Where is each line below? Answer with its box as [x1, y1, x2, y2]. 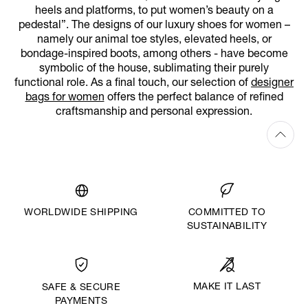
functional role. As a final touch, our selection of [14, 78, 251, 89]
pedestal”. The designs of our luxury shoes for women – [18, 20, 290, 32]
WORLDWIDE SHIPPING [24, 208, 138, 218]
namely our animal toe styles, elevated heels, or [36, 34, 272, 46]
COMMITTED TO [188, 208, 266, 218]
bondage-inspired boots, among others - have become [20, 49, 288, 60]
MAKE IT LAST [192, 283, 261, 293]
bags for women [25, 92, 104, 104]
